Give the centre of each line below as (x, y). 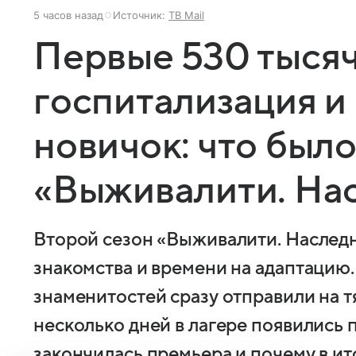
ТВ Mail (186, 15)
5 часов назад (68, 15)
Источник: (141, 15)
